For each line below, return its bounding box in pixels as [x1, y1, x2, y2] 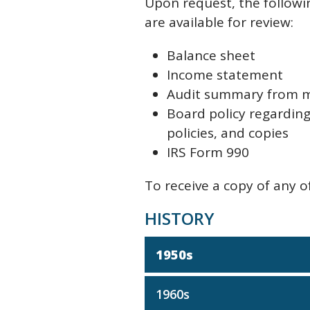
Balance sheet [167, 46, 259, 64]
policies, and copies [167, 124, 292, 142]
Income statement [167, 66, 286, 84]
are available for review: [145, 13, 293, 31]
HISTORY [145, 207, 215, 230]
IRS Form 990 [167, 143, 253, 161]
